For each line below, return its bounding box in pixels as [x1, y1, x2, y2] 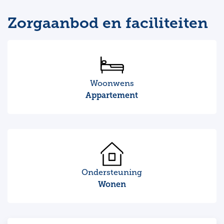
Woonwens [89, 79, 134, 88]
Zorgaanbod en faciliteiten [7, 14, 208, 31]
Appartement [85, 90, 138, 100]
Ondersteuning [81, 168, 142, 177]
